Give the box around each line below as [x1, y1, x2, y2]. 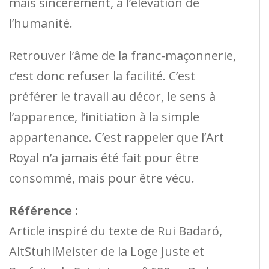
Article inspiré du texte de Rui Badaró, [9, 222, 222, 239]
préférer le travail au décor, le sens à [9, 88, 216, 104]
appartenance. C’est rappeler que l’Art [9, 128, 224, 145]
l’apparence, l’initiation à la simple [9, 108, 199, 125]
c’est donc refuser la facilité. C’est [9, 67, 195, 84]
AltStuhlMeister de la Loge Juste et [9, 243, 204, 259]
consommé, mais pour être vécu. [9, 169, 195, 186]
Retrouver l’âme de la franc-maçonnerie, [9, 47, 236, 64]
